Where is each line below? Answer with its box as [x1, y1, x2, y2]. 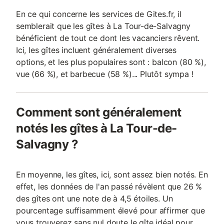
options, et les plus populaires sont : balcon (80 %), [16, 57, 206, 67]
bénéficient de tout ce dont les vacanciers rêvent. [16, 33, 200, 43]
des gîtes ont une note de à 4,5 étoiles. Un [16, 193, 173, 203]
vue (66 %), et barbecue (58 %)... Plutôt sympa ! [16, 69, 193, 79]
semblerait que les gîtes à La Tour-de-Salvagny [16, 21, 190, 31]
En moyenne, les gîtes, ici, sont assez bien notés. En [16, 169, 208, 179]
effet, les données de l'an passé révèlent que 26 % [16, 181, 202, 191]
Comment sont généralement [16, 105, 181, 119]
